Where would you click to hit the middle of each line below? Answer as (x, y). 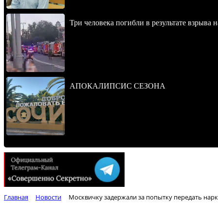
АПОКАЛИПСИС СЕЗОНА (118, 86)
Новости (48, 197)
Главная (16, 197)
